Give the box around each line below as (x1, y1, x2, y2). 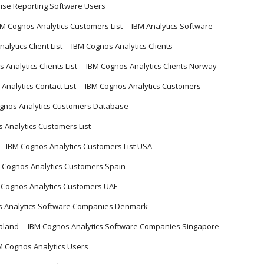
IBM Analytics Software (131, 20, 213, 31)
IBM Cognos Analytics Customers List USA (6, 140, 152, 151)
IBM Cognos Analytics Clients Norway (86, 60, 217, 71)
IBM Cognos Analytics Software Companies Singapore (28, 220, 219, 232)
